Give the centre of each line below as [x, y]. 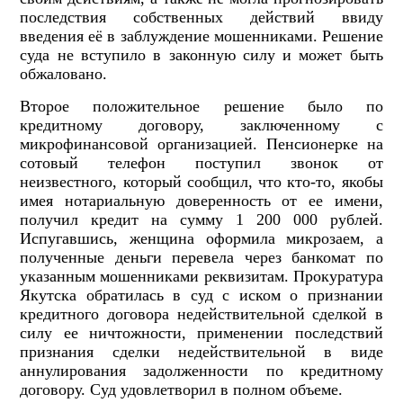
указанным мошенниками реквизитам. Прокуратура [201, 277]
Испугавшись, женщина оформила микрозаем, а [201, 239]
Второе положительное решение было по [201, 107]
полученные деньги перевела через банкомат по [201, 258]
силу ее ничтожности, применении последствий [201, 333]
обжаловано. [64, 74]
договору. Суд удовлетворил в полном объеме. [182, 390]
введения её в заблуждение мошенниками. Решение [201, 36]
